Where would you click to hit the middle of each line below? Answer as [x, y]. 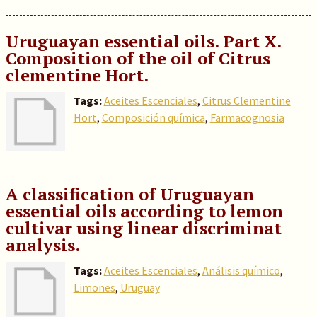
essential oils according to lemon [144, 211]
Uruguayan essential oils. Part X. [143, 41]
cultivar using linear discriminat [143, 228]
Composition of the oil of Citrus [138, 58]
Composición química [153, 117]
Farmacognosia [247, 117]
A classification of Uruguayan [129, 194]
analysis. [42, 245]
